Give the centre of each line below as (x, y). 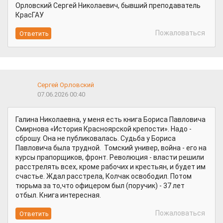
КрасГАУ (30, 15)
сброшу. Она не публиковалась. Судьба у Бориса (96, 139)
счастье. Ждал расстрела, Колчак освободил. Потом (104, 176)
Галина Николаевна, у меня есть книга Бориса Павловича (111, 120)
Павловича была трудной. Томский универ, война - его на (111, 148)
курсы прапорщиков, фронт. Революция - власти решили (110, 158)
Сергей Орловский (66, 85)
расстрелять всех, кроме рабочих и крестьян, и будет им (111, 167)
